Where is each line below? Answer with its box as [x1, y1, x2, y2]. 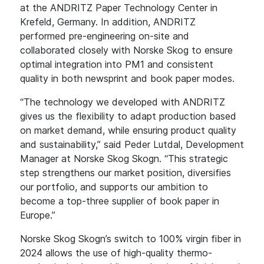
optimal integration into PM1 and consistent [20, 58, 213, 70]
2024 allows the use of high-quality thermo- [20, 246, 212, 259]
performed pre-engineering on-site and [20, 29, 189, 42]
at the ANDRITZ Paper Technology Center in [20, 1, 217, 14]
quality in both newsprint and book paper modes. [20, 72, 235, 84]
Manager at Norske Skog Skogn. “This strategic [20, 152, 228, 164]
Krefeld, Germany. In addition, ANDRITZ [20, 15, 196, 28]
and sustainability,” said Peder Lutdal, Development [20, 138, 244, 150]
